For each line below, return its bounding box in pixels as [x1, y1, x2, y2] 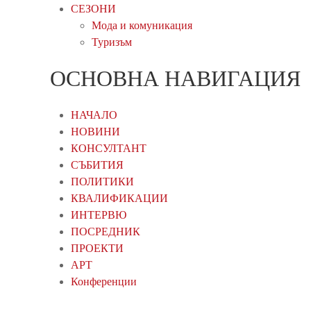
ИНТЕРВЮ [71, 208, 126, 221]
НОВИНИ [71, 125, 120, 137]
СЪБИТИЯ [71, 158, 124, 171]
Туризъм [92, 35, 132, 48]
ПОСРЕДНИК [71, 225, 140, 237]
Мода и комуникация [92, 19, 192, 31]
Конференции [71, 275, 137, 287]
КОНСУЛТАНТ [71, 142, 146, 154]
